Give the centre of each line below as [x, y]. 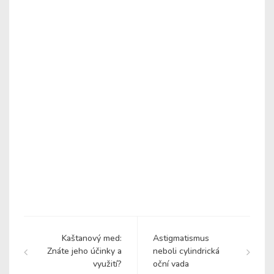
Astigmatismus [181, 239]
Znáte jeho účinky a [84, 251]
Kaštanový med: [92, 239]
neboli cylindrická [186, 251]
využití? [107, 264]
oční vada [171, 264]
